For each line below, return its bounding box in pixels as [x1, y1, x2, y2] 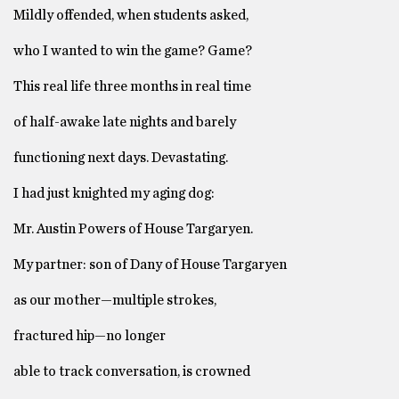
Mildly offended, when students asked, [13, 8, 248, 23]
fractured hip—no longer [13, 329, 166, 344]
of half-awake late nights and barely [13, 115, 239, 130]
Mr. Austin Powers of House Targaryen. [13, 222, 258, 237]
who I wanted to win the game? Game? [13, 44, 252, 59]
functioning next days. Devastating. [13, 151, 228, 166]
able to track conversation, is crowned [13, 364, 253, 379]
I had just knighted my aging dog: [13, 186, 215, 201]
